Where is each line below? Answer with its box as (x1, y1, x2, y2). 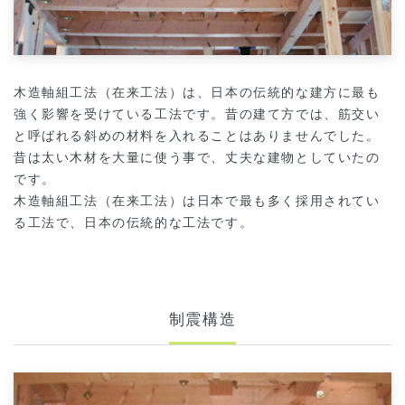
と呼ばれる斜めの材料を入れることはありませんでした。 (14, 129, 381, 144)
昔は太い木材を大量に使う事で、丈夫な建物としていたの (14, 151, 381, 165)
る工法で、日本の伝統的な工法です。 (14, 216, 254, 231)
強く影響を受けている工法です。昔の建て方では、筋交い (14, 108, 381, 122)
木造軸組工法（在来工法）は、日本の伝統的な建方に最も (14, 86, 381, 100)
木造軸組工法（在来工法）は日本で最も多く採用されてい (14, 194, 381, 209)
